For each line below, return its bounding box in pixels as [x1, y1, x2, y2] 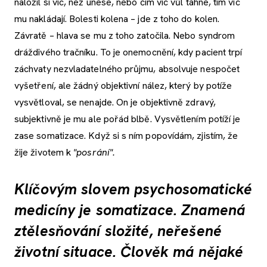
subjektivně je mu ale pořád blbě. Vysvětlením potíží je [14, 112, 241, 125]
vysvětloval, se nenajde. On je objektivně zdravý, [14, 95, 216, 108]
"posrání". [71, 145, 116, 159]
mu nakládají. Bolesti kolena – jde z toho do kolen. [14, 12, 220, 25]
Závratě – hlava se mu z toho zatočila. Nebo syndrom [14, 29, 235, 42]
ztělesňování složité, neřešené [14, 221, 222, 241]
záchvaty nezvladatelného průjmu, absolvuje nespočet [14, 62, 240, 75]
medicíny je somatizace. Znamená [14, 200, 246, 220]
